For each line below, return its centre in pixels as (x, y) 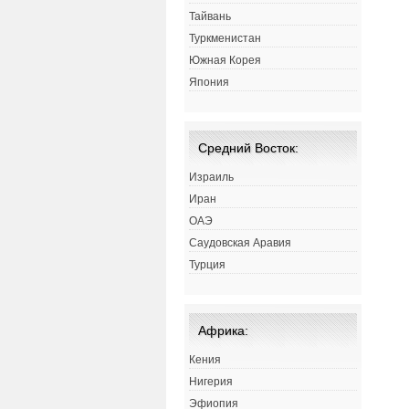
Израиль (211, 178)
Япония (209, 83)
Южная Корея (225, 61)
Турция (207, 265)
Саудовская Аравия (240, 243)
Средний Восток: (248, 148)
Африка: (223, 331)
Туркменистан (225, 39)
